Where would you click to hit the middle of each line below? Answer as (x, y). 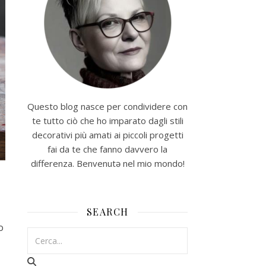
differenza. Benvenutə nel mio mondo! (107, 163)
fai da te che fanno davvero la (107, 149)
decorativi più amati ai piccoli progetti (107, 135)
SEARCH (107, 212)
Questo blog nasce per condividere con (107, 106)
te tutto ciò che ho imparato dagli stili (107, 121)
